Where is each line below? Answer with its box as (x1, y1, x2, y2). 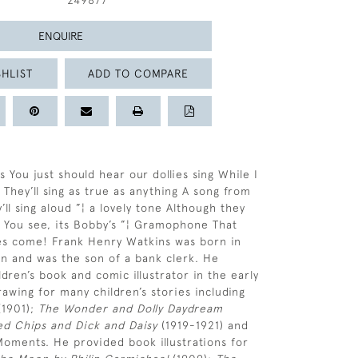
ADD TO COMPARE (87, 66, 189, 80)
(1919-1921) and (157, 319, 249, 332)
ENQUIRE (38, 29, 83, 42)
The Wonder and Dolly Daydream (38, 302, 223, 315)
